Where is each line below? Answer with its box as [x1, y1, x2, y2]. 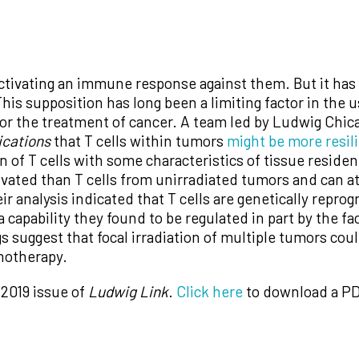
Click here [176, 282, 243, 301]
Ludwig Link [88, 282, 168, 301]
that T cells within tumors [50, 131, 227, 150]
